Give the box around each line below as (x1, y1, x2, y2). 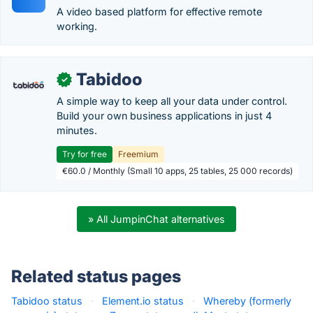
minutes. (57, 124, 97, 136)
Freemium (118, 149, 159, 159)
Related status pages (11, 266, 181, 286)
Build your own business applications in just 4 (57, 110, 272, 122)
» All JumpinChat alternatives (88, 213, 225, 225)
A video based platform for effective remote (57, 6, 262, 17)
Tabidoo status (11, 295, 82, 307)
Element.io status (102, 295, 184, 307)
